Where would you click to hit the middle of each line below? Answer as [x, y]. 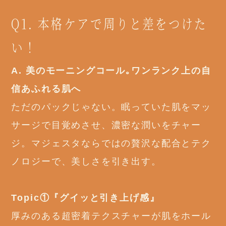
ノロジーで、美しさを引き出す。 [86, 162]
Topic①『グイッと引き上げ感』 [86, 198]
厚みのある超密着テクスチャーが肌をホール [111, 216]
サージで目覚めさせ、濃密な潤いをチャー [106, 125]
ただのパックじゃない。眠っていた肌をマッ [111, 107]
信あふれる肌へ [46, 89]
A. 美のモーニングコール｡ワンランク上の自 [111, 71]
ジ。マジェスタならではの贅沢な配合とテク [111, 144]
